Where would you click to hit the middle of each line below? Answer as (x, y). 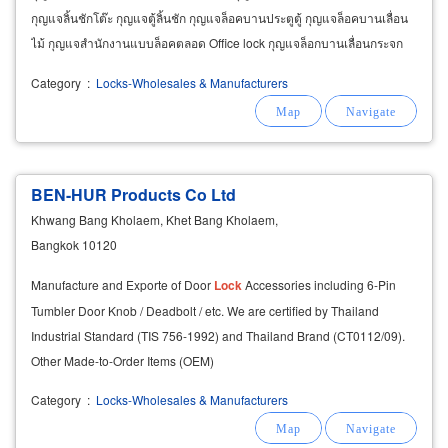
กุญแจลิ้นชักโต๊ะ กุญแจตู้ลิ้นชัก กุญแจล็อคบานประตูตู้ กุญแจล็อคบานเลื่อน (219, 17)
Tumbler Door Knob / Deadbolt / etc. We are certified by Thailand (205, 310)
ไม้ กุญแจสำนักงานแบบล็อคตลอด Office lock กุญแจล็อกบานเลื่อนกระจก (217, 42)
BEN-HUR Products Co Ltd (133, 194)
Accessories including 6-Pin (319, 284)
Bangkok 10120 (74, 244)
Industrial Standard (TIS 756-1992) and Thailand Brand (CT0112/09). (218, 335)
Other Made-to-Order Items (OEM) (122, 360)
